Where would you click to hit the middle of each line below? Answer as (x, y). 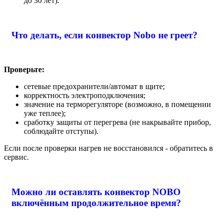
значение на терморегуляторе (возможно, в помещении (117, 105)
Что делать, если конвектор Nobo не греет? (105, 35)
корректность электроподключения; (85, 96)
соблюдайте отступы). (61, 131)
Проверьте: (24, 70)
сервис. (16, 157)
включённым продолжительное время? (96, 203)
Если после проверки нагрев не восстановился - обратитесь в (109, 148)
